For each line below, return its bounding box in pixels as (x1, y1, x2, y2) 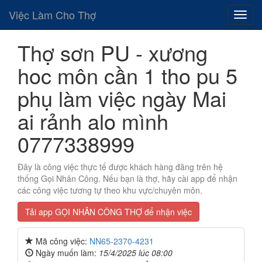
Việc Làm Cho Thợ (9, 7, 96, 22)
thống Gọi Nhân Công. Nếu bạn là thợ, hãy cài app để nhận (18, 173, 237, 184)
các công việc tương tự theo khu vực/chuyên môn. (18, 184, 202, 196)
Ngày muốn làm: (33, 247, 99, 258)
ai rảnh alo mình (18, 106, 168, 136)
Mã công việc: (33, 235, 89, 247)
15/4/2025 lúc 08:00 (99, 247, 173, 258)
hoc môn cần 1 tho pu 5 (18, 60, 237, 90)
